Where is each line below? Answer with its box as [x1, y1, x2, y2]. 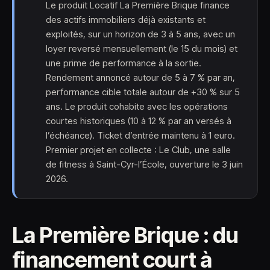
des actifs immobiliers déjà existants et [46, 14, 206, 25]
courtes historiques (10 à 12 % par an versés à [46, 115, 231, 127]
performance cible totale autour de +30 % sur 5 [46, 86, 240, 98]
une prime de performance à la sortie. [46, 57, 201, 69]
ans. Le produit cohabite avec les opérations [46, 101, 228, 112]
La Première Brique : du [12, 222, 239, 248]
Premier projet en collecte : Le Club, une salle [46, 144, 231, 155]
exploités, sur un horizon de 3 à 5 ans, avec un [46, 28, 235, 40]
